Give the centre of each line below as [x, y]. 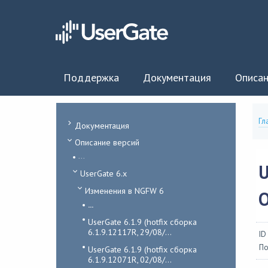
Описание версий [107, 142]
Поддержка [91, 77]
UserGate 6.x [103, 173]
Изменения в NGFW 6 [124, 190]
